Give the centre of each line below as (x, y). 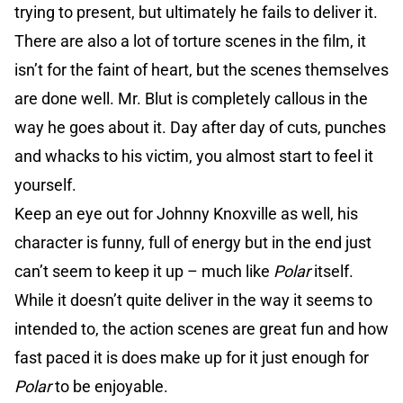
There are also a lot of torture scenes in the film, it (190, 41)
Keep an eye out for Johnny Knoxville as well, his (186, 214)
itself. (332, 272)
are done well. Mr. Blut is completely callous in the (191, 99)
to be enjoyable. (110, 387)
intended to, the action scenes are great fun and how (201, 329)
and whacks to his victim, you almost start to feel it (194, 157)
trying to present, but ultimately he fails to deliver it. (196, 13)
